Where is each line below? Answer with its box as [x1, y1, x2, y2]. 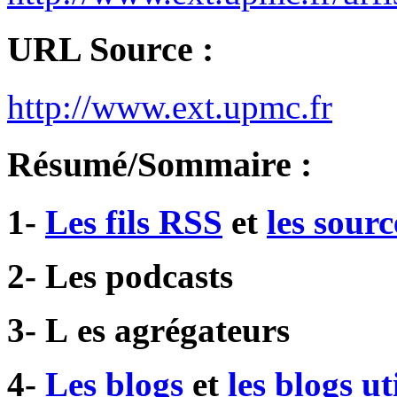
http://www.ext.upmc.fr [7, 88, 332, 127]
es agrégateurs [77, 310, 290, 349]
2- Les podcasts [7, 256, 233, 295]
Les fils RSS [45, 202, 222, 241]
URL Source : [7, 29, 214, 70]
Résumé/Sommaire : [7, 144, 312, 184]
